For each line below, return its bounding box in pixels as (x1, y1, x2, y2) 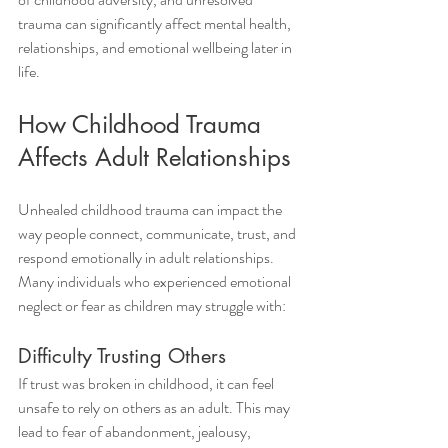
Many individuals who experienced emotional (18, 270, 294, 293)
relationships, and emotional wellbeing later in (18, 36, 295, 59)
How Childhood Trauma (18, 109, 268, 140)
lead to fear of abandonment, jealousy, (18, 420, 254, 443)
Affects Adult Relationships (18, 142, 291, 173)
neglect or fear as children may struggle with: (18, 294, 286, 317)
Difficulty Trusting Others (18, 343, 226, 369)
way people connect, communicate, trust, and (18, 222, 299, 245)
